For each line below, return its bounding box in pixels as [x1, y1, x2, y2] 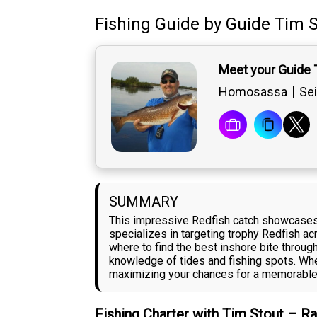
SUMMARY [109, 193, 179, 211]
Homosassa [218, 84, 287, 100]
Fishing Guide [95, 14, 200, 35]
